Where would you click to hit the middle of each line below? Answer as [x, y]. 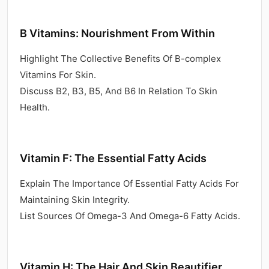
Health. [35, 107]
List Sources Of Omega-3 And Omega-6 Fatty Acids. [130, 216]
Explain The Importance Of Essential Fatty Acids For [129, 183]
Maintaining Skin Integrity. [75, 199]
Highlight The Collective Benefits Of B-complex [120, 58]
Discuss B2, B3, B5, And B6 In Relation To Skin [119, 91]
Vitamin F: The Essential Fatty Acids [113, 158]
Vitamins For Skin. [58, 74]
